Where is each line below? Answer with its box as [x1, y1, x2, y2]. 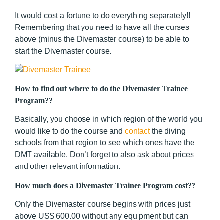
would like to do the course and [15, 127, 125, 136]
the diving [152, 127, 186, 136]
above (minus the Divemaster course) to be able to [15, 34, 189, 43]
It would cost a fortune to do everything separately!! [15, 11, 190, 20]
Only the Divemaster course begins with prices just [15, 199, 190, 208]
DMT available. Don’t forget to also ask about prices [15, 150, 194, 159]
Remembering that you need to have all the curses [15, 23, 189, 31]
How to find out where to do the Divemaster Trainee [15, 84, 188, 93]
